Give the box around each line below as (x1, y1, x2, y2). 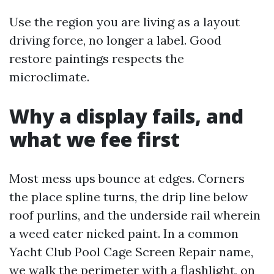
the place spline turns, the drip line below (9, 189, 248, 204)
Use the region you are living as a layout (9, 14, 240, 29)
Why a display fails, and (9, 103, 243, 129)
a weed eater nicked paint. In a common (9, 226, 239, 241)
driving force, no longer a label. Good (9, 32, 221, 48)
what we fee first (9, 126, 180, 152)
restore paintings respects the (9, 51, 184, 66)
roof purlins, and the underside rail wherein (9, 207, 261, 223)
